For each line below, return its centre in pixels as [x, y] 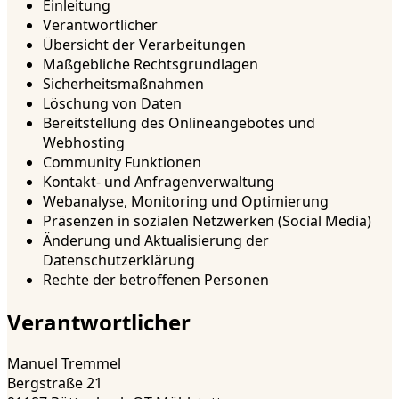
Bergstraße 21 [55, 383]
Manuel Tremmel [64, 364]
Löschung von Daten [112, 103]
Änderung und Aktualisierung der [156, 240]
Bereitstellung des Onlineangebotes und [179, 122]
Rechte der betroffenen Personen [156, 279]
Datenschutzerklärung [119, 260]
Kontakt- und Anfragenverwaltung [159, 181]
